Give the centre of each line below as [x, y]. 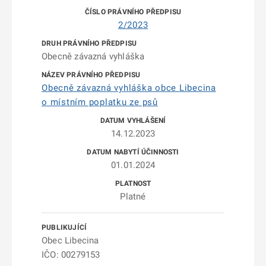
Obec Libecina [70, 240]
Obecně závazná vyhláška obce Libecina [129, 88]
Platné [133, 197]
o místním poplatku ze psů [100, 102]
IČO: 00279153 [71, 255]
